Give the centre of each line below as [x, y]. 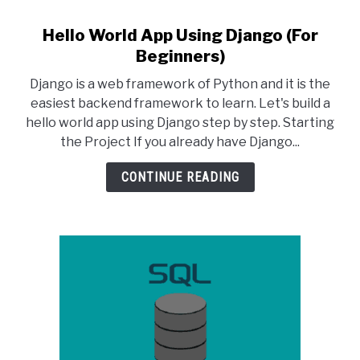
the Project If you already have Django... [180, 142]
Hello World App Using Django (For [180, 35]
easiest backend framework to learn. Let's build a [180, 103]
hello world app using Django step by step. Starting [180, 123]
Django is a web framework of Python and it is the [180, 84]
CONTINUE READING [180, 177]
